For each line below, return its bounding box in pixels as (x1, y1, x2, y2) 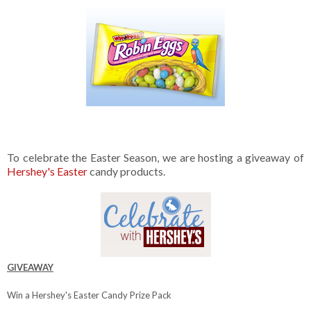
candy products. (87, 165, 165, 178)
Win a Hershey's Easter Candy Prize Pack (7, 289, 174, 301)
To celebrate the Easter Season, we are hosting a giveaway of (7, 151, 304, 165)
